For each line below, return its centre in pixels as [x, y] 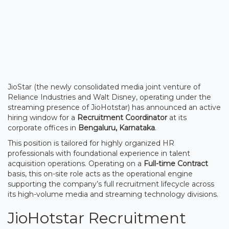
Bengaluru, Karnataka [117, 128]
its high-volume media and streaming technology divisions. [113, 194]
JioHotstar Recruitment [97, 218]
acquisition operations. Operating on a [76, 163]
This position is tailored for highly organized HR [91, 143]
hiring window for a [42, 117]
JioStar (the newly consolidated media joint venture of [104, 87]
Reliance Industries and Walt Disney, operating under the [109, 97]
